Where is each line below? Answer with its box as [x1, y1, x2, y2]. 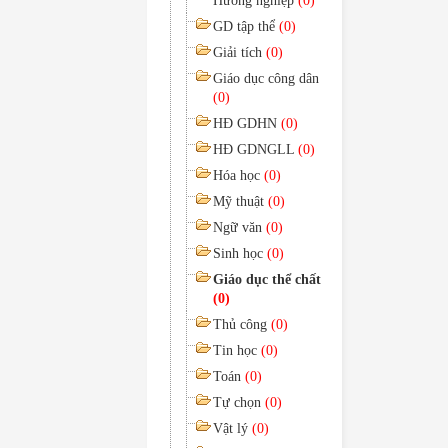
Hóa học [213, 168, 264, 183]
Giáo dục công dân [213, 71, 319, 86]
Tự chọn [213, 395, 265, 410]
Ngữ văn [213, 220, 266, 235]
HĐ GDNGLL [213, 142, 298, 157]
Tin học [213, 343, 261, 358]
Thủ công [213, 317, 271, 332]
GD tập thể [213, 19, 279, 34]
